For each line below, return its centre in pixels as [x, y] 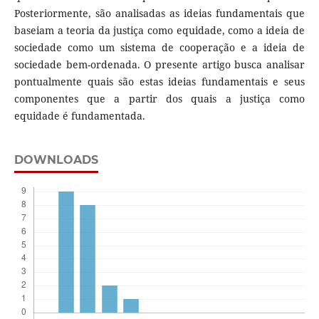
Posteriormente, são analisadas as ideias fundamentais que [159, 14]
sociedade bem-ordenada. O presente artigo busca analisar [159, 65]
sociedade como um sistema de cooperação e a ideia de [159, 48]
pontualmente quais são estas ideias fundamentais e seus [159, 82]
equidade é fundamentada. [79, 116]
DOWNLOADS [56, 160]
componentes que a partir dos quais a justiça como [159, 99]
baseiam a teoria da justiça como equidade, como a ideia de [159, 31]
